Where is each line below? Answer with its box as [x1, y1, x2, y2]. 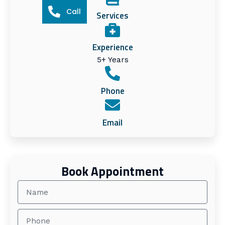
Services [96, 9, 129, 23]
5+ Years [96, 55, 129, 65]
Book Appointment [61, 162, 164, 181]
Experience [92, 41, 133, 54]
